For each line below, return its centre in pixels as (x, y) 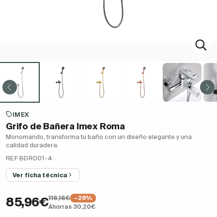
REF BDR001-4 (29, 158)
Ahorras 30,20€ (72, 207)
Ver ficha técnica (40, 175)
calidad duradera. (32, 145)
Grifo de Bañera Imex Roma (65, 126)
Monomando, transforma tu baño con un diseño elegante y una (99, 137)
